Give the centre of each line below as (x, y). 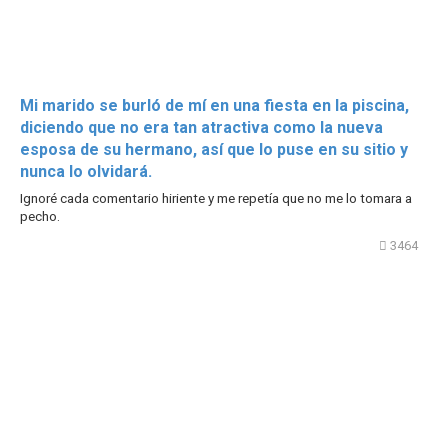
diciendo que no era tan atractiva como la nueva (201, 127)
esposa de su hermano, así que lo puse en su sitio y (214, 149)
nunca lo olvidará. (86, 171)
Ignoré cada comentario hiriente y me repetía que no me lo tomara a (216, 197)
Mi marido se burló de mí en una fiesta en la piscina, (214, 105)
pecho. (40, 215)
